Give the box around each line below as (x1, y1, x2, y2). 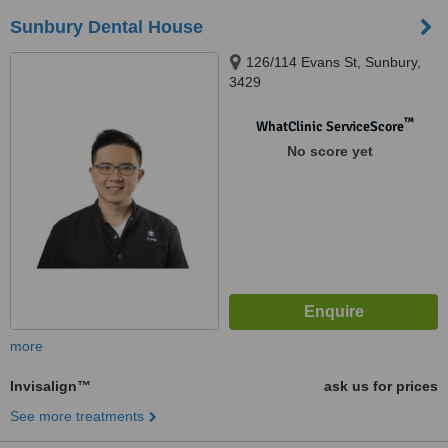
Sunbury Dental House (10, 17, 203, 37)
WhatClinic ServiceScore (255, 118, 404, 135)
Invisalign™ (10, 378, 91, 394)
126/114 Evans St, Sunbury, (246, 54, 421, 70)
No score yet (286, 143, 373, 159)
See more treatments (10, 408, 144, 424)
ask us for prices (324, 378, 438, 394)
